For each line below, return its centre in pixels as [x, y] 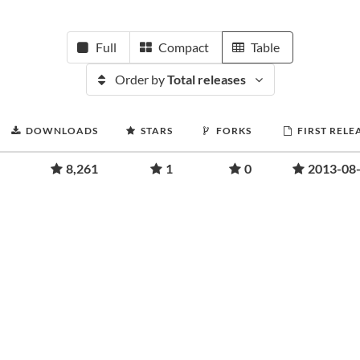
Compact [184, 47]
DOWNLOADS [62, 131]
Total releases [206, 79]
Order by [141, 79]
